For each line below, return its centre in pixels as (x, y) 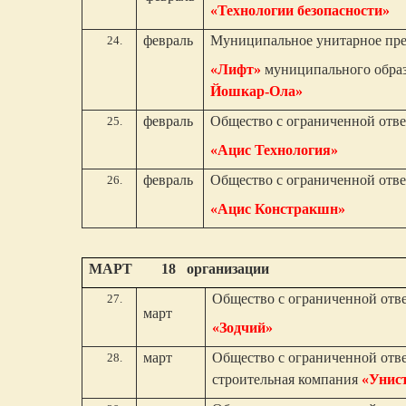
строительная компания (287, 379)
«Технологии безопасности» (300, 10)
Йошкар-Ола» (257, 91)
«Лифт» (238, 69)
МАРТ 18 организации (179, 269)
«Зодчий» (243, 328)
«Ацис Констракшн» (278, 209)
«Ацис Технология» (275, 150)
